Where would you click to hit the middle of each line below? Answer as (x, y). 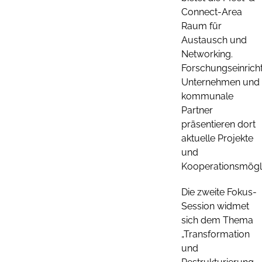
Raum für (201, 26)
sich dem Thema (217, 220)
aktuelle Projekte (217, 138)
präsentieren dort (218, 124)
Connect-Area (212, 12)
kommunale (207, 96)
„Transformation (216, 234)
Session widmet (215, 206)
